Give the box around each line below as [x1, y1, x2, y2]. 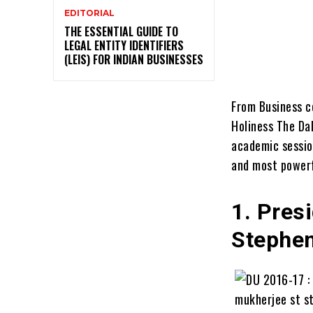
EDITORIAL [64, 7, 115, 18]
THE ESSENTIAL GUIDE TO [64, 22, 178, 40]
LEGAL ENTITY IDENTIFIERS [64, 36, 184, 54]
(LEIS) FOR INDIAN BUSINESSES [64, 50, 203, 68]
